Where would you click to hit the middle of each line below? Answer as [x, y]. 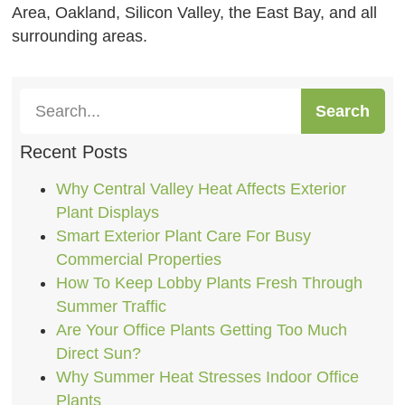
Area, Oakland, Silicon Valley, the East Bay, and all [195, 12]
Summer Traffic [111, 306]
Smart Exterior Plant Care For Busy [183, 235]
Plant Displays [107, 212]
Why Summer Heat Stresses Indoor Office [207, 377]
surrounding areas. [80, 36]
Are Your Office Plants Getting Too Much [201, 330]
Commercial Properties [138, 259]
